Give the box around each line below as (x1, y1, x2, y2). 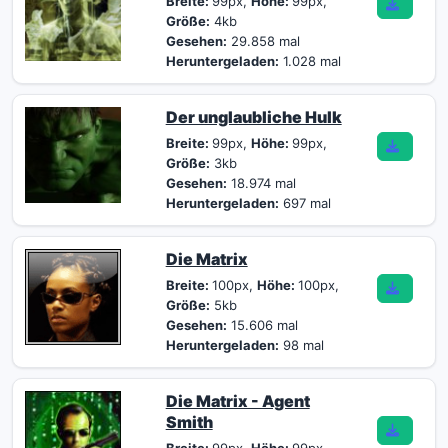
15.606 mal (226, 317, 298, 333)
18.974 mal (226, 175, 296, 191)
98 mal (278, 337, 324, 353)
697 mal (278, 195, 331, 211)
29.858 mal (226, 33, 300, 49)
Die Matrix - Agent (165, 391, 310, 411)
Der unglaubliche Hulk (165, 107, 342, 127)
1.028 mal (278, 53, 341, 69)
